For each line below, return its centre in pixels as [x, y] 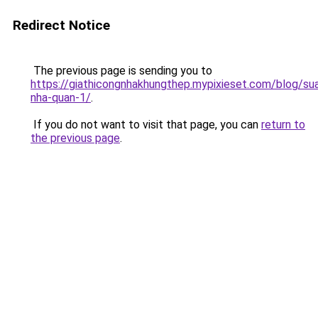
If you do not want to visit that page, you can [146, 125]
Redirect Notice [61, 25]
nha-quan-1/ [61, 98]
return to [283, 125]
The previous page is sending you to [121, 71]
